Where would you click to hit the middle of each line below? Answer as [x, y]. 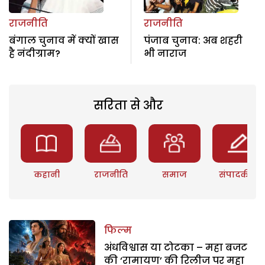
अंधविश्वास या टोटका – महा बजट [176, 247]
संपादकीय [239, 174]
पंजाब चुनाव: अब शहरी [193, 40]
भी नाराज [165, 53]
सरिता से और [128, 105]
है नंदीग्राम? [35, 53]
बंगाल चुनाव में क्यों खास [64, 40]
